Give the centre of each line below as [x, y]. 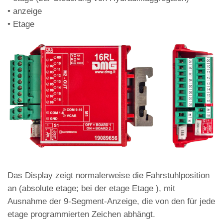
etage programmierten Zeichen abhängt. [81, 215]
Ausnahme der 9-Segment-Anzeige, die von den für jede [111, 202]
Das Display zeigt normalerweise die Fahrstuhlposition [109, 176]
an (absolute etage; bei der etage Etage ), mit [91, 189]
